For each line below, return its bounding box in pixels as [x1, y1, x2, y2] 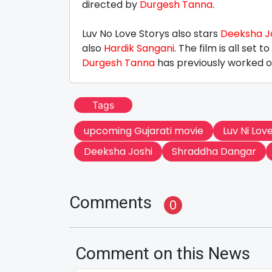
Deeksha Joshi [84, 144, 152, 159]
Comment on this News [75, 243, 250, 264]
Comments [69, 192, 152, 213]
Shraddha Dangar [172, 144, 256, 159]
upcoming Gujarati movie [84, 124, 203, 138]
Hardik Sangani [104, 41, 174, 56]
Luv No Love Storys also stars [82, 27, 220, 41]
